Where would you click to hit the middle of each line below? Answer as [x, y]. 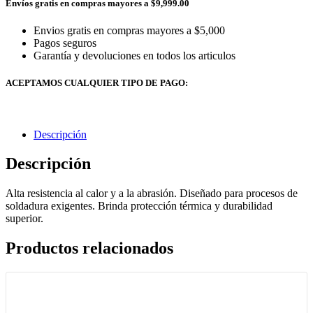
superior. [24, 219]
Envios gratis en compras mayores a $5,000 [129, 31]
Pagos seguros [65, 43]
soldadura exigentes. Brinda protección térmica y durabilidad [139, 206]
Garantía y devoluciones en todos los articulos [134, 56]
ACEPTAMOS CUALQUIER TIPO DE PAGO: [97, 83]
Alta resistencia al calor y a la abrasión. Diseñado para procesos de [152, 194]
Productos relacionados [89, 248]
